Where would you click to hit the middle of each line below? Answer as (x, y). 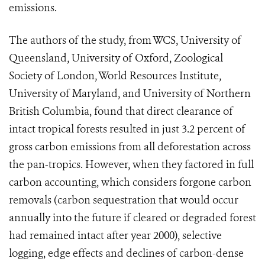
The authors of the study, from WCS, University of (125, 41)
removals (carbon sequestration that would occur (124, 200)
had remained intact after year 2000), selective (115, 236)
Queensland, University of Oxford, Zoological (116, 58)
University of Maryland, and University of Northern (130, 94)
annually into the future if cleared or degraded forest (132, 218)
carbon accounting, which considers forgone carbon (130, 182)
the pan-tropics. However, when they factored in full (131, 165)
